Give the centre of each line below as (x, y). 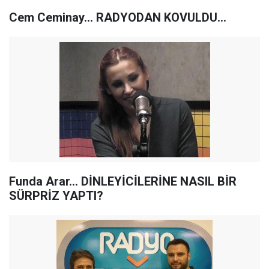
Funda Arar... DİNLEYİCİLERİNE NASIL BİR (123, 181)
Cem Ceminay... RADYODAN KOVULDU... (118, 17)
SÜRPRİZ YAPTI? (56, 196)
